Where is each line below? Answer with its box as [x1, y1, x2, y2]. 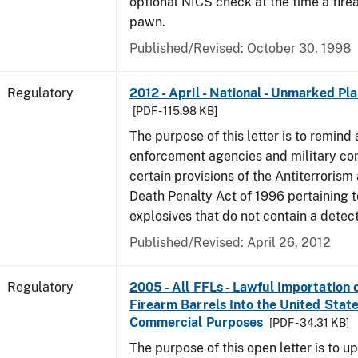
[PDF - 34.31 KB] [268, 316, 349, 329]
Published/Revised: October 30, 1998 [129, 41, 351, 56]
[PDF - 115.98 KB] [133, 105, 217, 117]
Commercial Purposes [129, 315, 263, 330]
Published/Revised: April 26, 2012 [129, 235, 331, 250]
